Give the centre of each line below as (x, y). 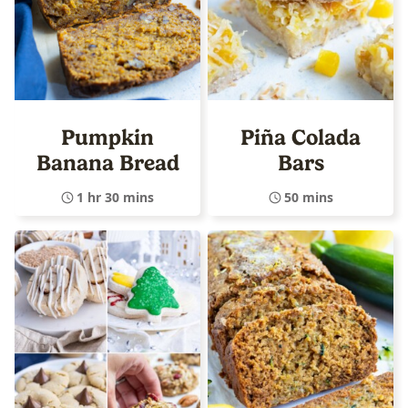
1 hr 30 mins (115, 197)
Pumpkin (107, 137)
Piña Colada (301, 137)
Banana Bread (107, 163)
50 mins (308, 197)
